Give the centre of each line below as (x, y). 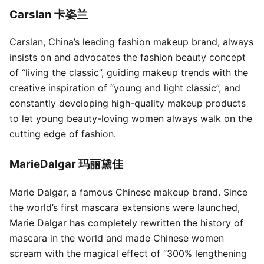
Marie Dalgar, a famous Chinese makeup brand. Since (128, 192)
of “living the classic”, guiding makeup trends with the (129, 73)
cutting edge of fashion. (63, 134)
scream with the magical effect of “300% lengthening (128, 253)
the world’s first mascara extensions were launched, (125, 207)
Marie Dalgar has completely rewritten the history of (126, 223)
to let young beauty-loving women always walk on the (131, 119)
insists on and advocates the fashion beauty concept (128, 57)
